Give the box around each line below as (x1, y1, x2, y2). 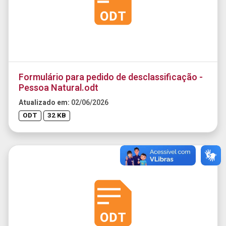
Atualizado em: (19, 97, 71, 108)
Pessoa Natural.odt (19, 81, 98, 95)
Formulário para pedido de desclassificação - (19, 70, 203, 84)
